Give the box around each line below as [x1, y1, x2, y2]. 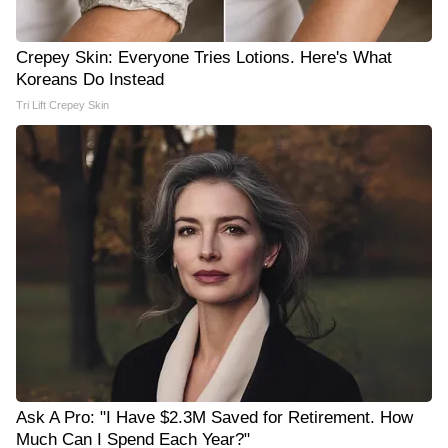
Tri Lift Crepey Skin [16, 98, 109, 111]
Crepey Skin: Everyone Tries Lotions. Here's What [16, 47, 392, 67]
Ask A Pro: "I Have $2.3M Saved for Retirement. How [16, 407, 413, 427]
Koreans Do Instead [16, 69, 164, 89]
